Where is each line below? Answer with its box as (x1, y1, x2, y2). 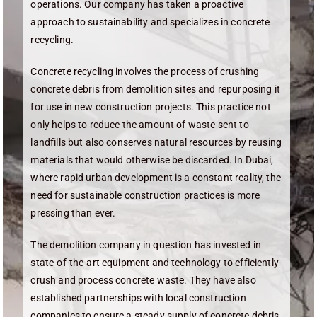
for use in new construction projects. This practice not (30, 101, 271, 113)
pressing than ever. (30, 207, 116, 219)
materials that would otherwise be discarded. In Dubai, (30, 154, 274, 166)
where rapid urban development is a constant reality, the (30, 172, 281, 183)
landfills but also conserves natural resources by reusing (30, 137, 282, 148)
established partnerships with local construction (30, 292, 246, 304)
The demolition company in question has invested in (30, 239, 261, 250)
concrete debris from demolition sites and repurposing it (30, 83, 280, 95)
